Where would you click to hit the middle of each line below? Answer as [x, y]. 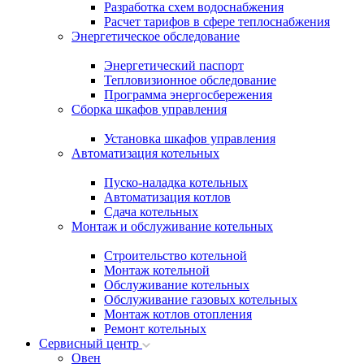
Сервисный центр [91, 343]
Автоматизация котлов [167, 197]
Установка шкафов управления [190, 139]
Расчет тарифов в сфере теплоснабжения [217, 22]
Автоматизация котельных [145, 153]
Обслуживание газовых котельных [201, 299]
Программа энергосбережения [188, 95]
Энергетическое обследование [156, 36]
